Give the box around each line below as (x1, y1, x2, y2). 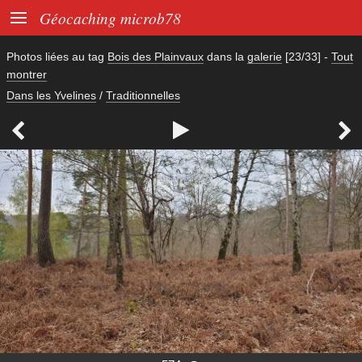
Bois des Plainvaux (107, 50, 204, 63)
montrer (6, 68, 47, 81)
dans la (204, 50, 247, 63)
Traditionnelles (106, 89, 180, 102)
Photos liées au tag (6, 50, 107, 63)
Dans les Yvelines (6, 89, 96, 102)
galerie (247, 50, 282, 63)
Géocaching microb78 (40, 7, 181, 28)
